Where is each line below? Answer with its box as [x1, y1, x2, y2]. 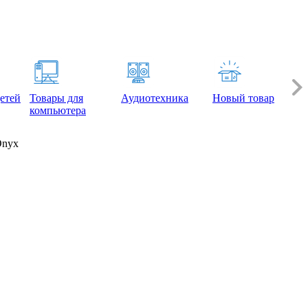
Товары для [30, 91, 83, 104]
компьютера [30, 104, 86, 116]
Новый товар [212, 91, 274, 104]
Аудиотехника [121, 91, 188, 104]
